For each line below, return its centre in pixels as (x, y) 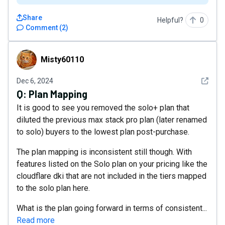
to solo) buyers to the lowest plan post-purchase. (103, 132)
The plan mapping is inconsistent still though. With (104, 152)
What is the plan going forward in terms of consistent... (112, 208)
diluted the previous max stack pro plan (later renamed (112, 120)
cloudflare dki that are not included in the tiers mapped (111, 176)
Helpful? (170, 20)
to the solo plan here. (53, 188)
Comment (42, 28)
